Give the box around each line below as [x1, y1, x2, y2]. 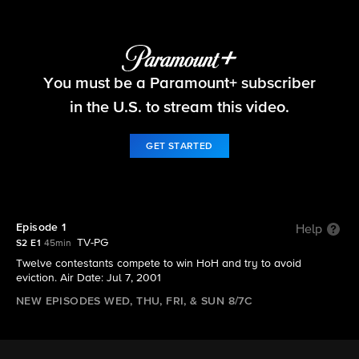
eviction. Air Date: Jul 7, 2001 [16, 272, 161, 284]
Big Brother [136, 63, 223, 80]
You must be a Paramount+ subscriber [43, 75, 316, 91]
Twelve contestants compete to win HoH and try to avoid [16, 258, 301, 269]
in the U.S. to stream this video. [70, 99, 289, 115]
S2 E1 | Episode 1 [135, 87, 224, 100]
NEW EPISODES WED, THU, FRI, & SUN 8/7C [16, 296, 253, 307]
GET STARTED [146, 141, 213, 151]
